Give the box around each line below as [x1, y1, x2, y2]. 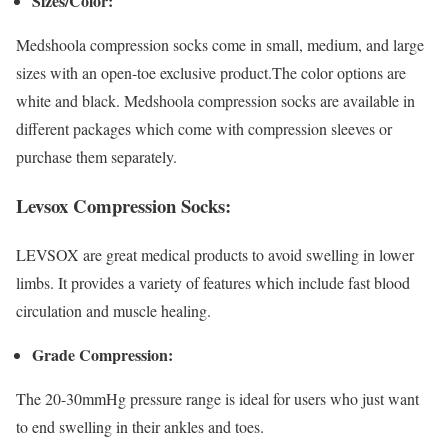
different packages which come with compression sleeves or [16, 118, 392, 140]
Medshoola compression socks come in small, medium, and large [16, 34, 424, 56]
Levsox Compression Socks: [16, 192, 231, 220]
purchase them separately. [16, 146, 177, 168]
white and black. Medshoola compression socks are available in [16, 90, 415, 112]
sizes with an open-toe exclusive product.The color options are [16, 62, 406, 84]
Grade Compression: [32, 342, 173, 366]
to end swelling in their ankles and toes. [16, 415, 264, 437]
